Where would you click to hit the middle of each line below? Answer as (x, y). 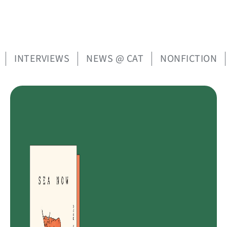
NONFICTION (188, 59)
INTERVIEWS (42, 59)
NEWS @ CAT (115, 59)
